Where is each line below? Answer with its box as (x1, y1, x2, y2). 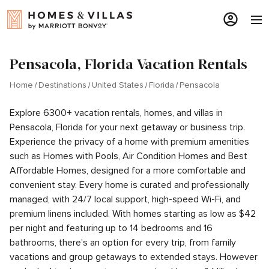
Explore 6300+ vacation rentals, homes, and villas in (10, 107, 223, 119)
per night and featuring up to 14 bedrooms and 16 (10, 222, 213, 234)
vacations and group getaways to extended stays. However (10, 251, 258, 263)
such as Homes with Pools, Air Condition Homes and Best (10, 150, 247, 162)
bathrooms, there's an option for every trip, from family (10, 237, 236, 249)
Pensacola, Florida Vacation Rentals (10, 55, 247, 72)
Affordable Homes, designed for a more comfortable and (10, 165, 246, 177)
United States (92, 80, 144, 90)
